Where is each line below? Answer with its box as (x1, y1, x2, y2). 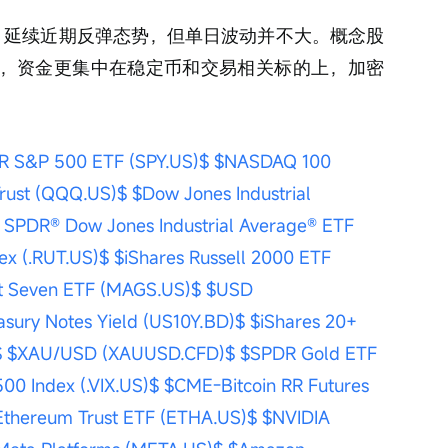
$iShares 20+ (250, 309, 362, 333)
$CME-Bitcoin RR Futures (164, 373, 374, 397)
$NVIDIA (262, 405, 335, 429)
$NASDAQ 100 (214, 149, 336, 173)
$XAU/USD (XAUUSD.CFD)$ (7, 341, 235, 365)
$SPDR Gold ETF (240, 341, 382, 365)
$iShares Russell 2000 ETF (114, 245, 336, 269)
